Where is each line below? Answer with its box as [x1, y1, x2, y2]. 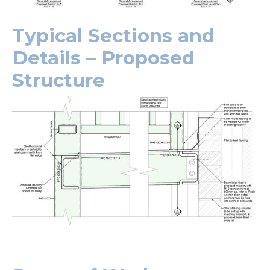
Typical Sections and [12, 24, 215, 48]
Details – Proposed [12, 46, 195, 70]
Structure [12, 69, 105, 92]
